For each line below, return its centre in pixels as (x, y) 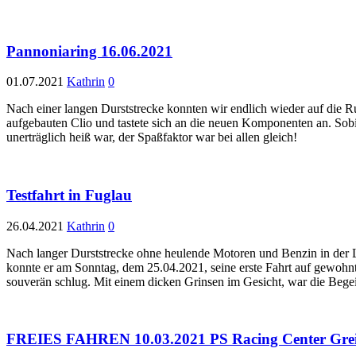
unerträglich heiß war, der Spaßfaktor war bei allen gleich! (157, 137)
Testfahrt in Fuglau (69, 195)
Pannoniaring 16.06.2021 (89, 51)
